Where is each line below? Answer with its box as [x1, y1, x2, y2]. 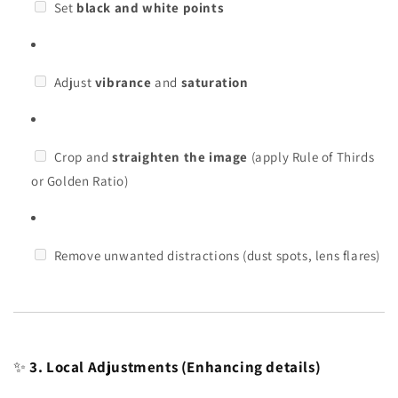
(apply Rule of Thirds [248, 147, 375, 165]
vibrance [94, 73, 152, 91]
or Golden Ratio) [31, 171, 129, 189]
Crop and [51, 147, 112, 165]
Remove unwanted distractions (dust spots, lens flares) [51, 246, 380, 264]
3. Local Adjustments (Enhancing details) [29, 356, 322, 377]
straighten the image [112, 147, 248, 165]
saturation [180, 73, 249, 91]
